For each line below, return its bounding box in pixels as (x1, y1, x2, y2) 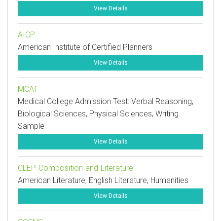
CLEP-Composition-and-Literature (18, 163, 133, 173)
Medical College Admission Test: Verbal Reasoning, (18, 97, 193, 106)
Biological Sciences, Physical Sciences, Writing (18, 109, 179, 118)
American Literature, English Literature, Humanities (18, 176, 188, 185)
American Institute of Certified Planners (18, 42, 152, 52)
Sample (18, 121, 44, 131)
